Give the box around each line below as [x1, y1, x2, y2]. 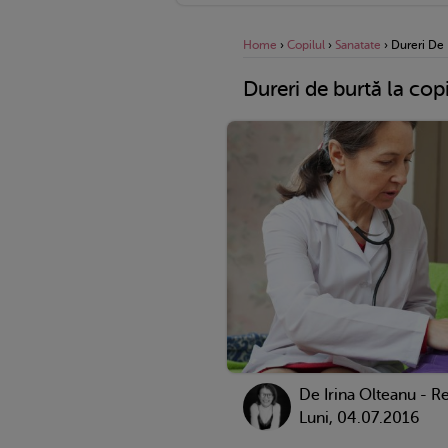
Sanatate [335, 37, 381, 52]
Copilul [287, 37, 325, 52]
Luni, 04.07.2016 [299, 408, 419, 427]
